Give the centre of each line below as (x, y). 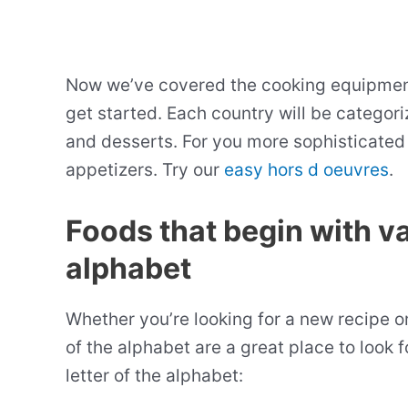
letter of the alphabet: (154, 375)
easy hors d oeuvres (306, 170)
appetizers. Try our (145, 170)
